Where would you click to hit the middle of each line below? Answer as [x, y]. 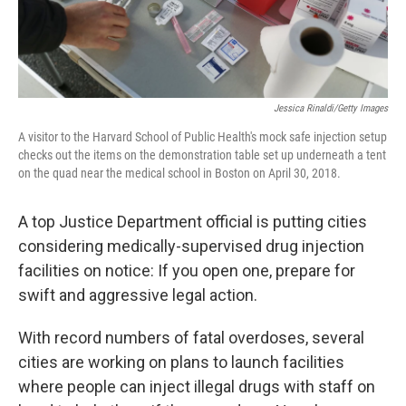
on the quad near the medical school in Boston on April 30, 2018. [179, 173]
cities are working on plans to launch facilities [181, 362]
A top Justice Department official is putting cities [193, 221]
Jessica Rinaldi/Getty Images [331, 108]
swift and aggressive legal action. [138, 295]
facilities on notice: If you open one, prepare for [187, 270]
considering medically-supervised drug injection [191, 246]
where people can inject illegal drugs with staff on [197, 386]
